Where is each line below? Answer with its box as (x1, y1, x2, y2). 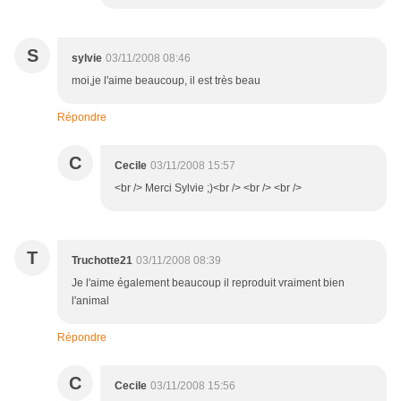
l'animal (72, 294, 109, 308)
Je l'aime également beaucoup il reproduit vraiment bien (72, 277, 345, 290)
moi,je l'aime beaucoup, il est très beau (72, 74, 260, 88)
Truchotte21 (72, 254, 132, 268)
